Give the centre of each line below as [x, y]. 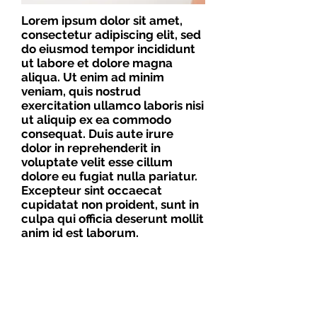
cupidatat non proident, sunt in [110, 204]
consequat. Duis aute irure [97, 134]
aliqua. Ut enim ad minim [93, 77]
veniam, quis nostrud [81, 91]
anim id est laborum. [80, 233]
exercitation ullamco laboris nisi [113, 105]
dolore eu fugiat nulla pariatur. [109, 176]
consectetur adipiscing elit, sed [111, 35]
